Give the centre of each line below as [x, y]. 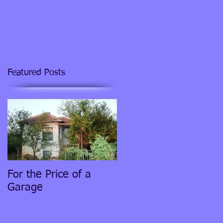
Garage [25, 188]
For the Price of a [49, 175]
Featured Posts [36, 73]
